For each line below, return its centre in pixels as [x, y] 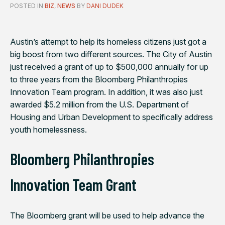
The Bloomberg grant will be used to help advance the [107, 215]
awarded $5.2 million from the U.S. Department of [99, 104]
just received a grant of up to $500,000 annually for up [109, 67]
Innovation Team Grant [73, 184]
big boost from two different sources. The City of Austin [111, 54]
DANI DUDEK [105, 6]
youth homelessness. [48, 129]
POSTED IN [27, 6]
